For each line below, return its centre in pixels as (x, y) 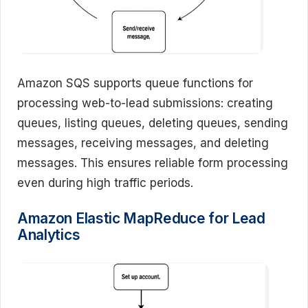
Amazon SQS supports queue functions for (135, 83)
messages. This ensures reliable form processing (153, 163)
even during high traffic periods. (105, 183)
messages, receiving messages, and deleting (143, 143)
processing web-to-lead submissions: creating (145, 103)
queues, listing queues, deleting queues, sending (153, 123)
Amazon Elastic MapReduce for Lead (141, 218)
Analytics (49, 235)
